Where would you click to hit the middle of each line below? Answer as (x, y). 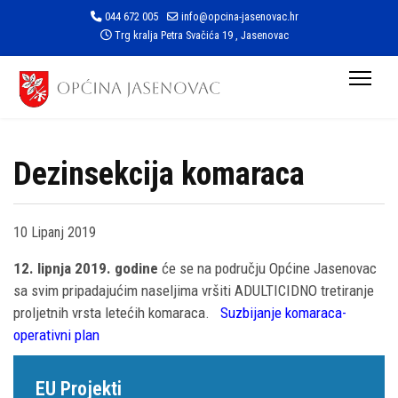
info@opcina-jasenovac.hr (240, 16)
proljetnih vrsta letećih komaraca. (117, 313)
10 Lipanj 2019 (55, 232)
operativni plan (56, 335)
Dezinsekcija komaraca (159, 174)
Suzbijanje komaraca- (283, 313)
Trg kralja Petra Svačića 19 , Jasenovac (200, 35)
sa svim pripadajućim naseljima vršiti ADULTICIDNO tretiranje (194, 291)
